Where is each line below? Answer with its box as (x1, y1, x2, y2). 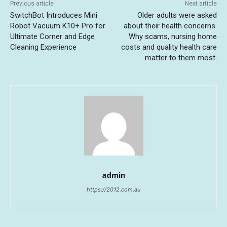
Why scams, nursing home (128, 31, 217, 41)
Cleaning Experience (10, 42, 77, 52)
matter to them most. (144, 53, 217, 62)
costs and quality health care (121, 42, 217, 52)
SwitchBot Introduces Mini (10, 10, 97, 20)
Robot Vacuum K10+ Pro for (10, 21, 105, 30)
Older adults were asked (137, 10, 217, 20)
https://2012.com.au (87, 185, 140, 193)
